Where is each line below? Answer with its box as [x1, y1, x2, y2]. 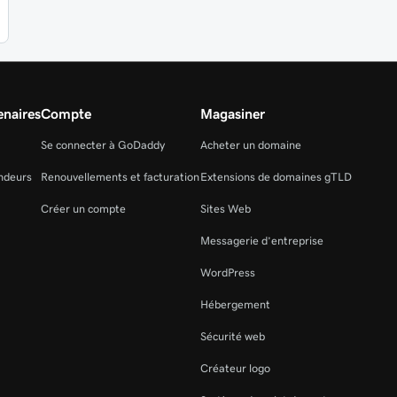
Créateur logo [199, 362, 270, 374]
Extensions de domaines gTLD [199, 171, 352, 183]
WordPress [199, 267, 255, 278]
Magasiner [199, 106, 265, 121]
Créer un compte [41, 203, 127, 214]
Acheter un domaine [199, 139, 301, 151]
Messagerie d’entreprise [199, 235, 323, 246]
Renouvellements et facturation [41, 171, 200, 183]
